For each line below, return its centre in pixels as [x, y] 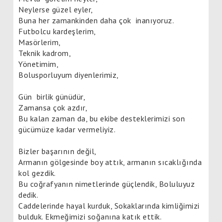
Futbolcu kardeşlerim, [57, 31]
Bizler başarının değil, [57, 151]
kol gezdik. [37, 173]
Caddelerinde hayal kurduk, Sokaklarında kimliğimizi [109, 205]
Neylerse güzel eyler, [56, 9]
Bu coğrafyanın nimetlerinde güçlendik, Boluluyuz [107, 184]
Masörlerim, [40, 42]
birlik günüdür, [61, 96]
